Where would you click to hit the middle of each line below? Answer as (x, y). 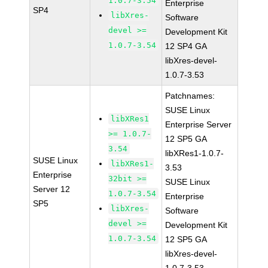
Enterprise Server (199, 124)
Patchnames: (190, 96)
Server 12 (52, 189)
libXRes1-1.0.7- (195, 153)
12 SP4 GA (186, 46)
